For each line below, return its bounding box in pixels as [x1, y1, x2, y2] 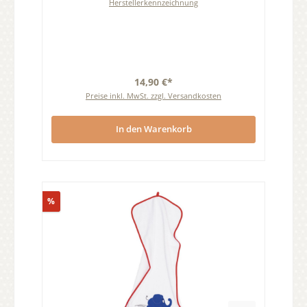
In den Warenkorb [115, 123, 192, 136]
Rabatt [54, 195, 82, 207]
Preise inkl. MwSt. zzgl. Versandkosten [86, 90, 221, 101]
